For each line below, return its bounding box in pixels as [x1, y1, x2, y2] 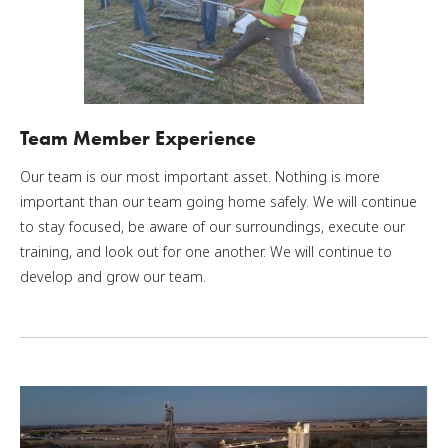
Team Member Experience [20, 126, 256, 150]
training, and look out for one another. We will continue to [20, 242, 392, 261]
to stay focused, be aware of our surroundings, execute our [20, 217, 405, 236]
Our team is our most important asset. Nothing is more [20, 167, 380, 186]
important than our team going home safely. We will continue [20, 192, 417, 211]
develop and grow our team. [20, 267, 206, 286]
